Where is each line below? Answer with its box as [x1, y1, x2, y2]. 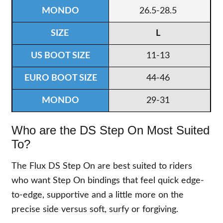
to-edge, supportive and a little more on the [11, 190, 184, 200]
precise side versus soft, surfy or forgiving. [11, 205, 179, 214]
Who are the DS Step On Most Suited [11, 123, 210, 137]
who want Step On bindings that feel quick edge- [11, 176, 205, 185]
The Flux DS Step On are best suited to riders [11, 161, 193, 171]
